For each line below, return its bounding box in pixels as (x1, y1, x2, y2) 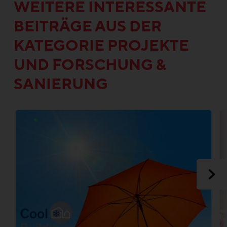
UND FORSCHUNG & (14, 55, 166, 75)
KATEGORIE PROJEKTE (14, 36, 189, 56)
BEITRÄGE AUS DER (14, 17, 162, 37)
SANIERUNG (14, 74, 108, 95)
